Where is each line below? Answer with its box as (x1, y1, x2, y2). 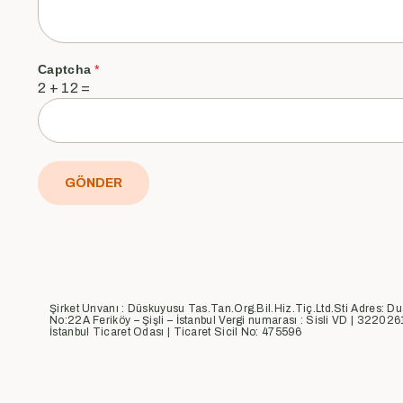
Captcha (38, 61, 95, 76)
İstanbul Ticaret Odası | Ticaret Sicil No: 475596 (49, 325, 302, 338)
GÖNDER (65, 175, 122, 190)
